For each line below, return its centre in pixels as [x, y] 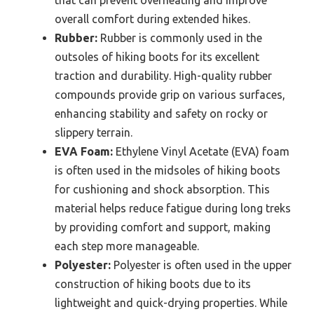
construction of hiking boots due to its [153, 284]
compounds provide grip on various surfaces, [170, 95]
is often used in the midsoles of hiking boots [168, 171]
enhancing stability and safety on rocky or [161, 114]
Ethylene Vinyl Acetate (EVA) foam [201, 152]
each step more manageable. [127, 246]
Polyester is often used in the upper [201, 265]
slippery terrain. [94, 133]
